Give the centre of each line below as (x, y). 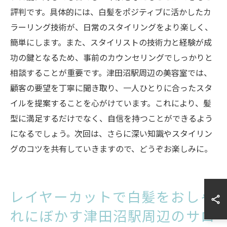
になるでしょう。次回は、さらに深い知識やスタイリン (111, 133)
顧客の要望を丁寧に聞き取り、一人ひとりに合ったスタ (111, 88)
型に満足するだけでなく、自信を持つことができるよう (111, 118)
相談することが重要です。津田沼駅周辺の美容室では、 (111, 72)
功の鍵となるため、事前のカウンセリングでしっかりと (111, 57)
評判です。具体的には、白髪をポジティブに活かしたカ (111, 12)
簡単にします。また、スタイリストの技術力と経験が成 (111, 42)
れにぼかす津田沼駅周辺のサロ (113, 215)
